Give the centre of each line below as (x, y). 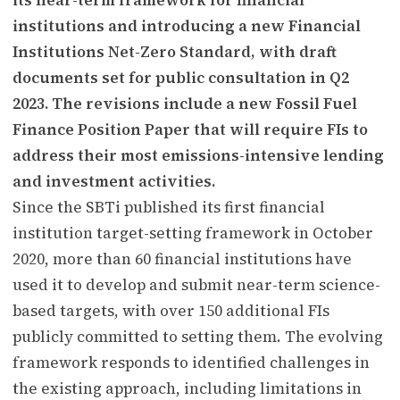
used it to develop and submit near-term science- (196, 284)
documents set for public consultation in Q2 (181, 77)
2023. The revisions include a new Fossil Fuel (185, 103)
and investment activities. (114, 181)
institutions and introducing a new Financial (187, 25)
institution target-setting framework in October (193, 233)
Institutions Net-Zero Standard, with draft (175, 51)
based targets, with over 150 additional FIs (171, 310)
